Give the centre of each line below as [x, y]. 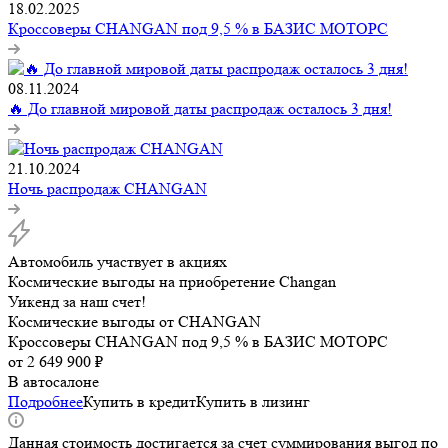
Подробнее [45, 402]
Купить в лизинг [253, 402]
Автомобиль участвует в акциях [117, 262]
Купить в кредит [139, 402]
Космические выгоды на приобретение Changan [172, 282]
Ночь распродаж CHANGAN [107, 189]
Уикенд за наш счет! [77, 302]
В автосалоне [53, 382]
